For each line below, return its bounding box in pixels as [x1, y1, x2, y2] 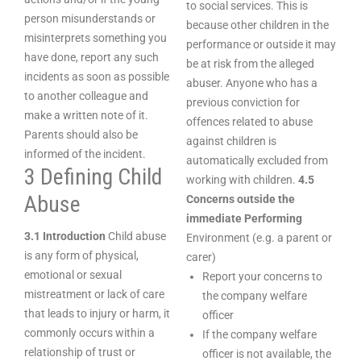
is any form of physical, [24, 249, 139, 262]
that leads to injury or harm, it [24, 307, 170, 320]
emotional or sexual [24, 268, 122, 281]
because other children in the [186, 19, 329, 31]
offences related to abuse [186, 115, 313, 128]
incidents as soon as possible [24, 70, 169, 83]
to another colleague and [24, 89, 148, 102]
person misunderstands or [24, 12, 156, 25]
